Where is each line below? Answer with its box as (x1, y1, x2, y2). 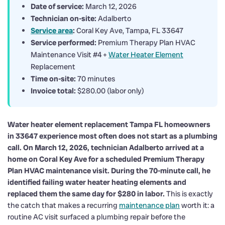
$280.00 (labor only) (76, 85, 144, 96)
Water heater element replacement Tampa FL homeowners (8, 119, 210, 130)
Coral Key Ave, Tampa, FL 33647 (75, 25, 183, 36)
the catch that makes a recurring (8, 200, 119, 210)
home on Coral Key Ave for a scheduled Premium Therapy (8, 154, 204, 164)
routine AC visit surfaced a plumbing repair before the (8, 211, 185, 222)
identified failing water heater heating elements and (8, 177, 186, 187)
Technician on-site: (31, 13, 96, 24)
